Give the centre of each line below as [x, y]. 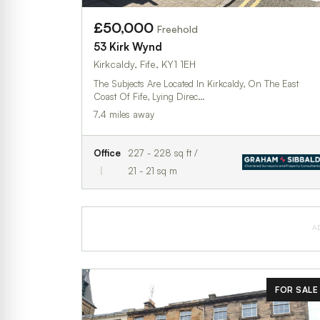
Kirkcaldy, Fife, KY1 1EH [145, 64]
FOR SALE [296, 289]
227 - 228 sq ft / [162, 152]
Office [107, 152]
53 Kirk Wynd [128, 46]
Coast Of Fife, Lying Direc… [149, 96]
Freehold [177, 29]
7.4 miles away [124, 114]
